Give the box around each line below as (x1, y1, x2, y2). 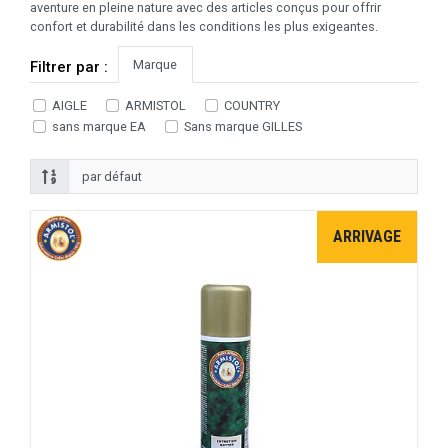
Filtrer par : (30, 58, 108, 77)
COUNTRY (224, 98, 281, 114)
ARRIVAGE (333, 227, 401, 247)
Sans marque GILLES (184, 119, 303, 135)
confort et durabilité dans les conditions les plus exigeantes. (30, 19, 378, 35)
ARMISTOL (125, 98, 187, 114)
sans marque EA (51, 119, 146, 135)
